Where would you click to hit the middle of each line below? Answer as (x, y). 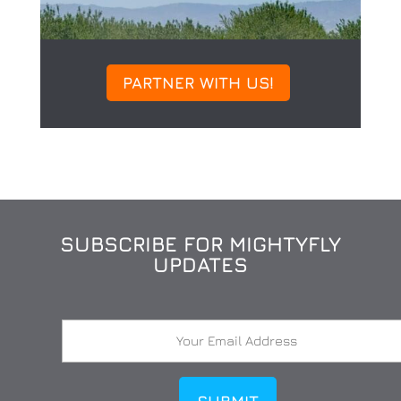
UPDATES (200, 265)
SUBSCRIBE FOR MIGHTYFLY (200, 244)
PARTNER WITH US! (198, 82)
